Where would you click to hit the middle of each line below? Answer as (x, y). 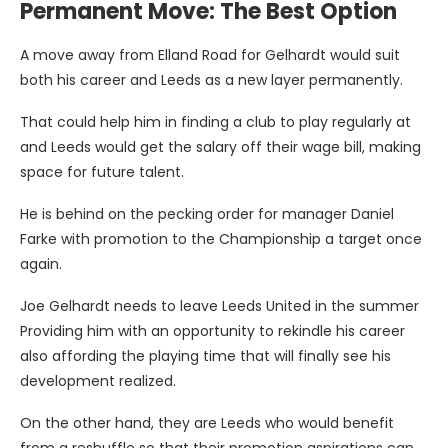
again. (41, 264)
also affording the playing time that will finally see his (205, 356)
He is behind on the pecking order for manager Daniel (207, 214)
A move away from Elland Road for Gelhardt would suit (210, 55)
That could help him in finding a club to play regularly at (215, 122)
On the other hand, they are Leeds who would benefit (207, 423)
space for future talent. (102, 172)
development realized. (98, 381)
